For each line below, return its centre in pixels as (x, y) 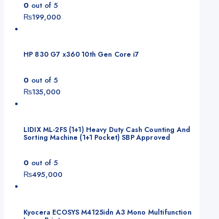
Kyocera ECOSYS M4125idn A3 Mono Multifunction (108, 212)
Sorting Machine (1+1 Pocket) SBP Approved (97, 137)
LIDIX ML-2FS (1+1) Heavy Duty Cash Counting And (107, 129)
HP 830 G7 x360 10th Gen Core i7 (81, 55)
